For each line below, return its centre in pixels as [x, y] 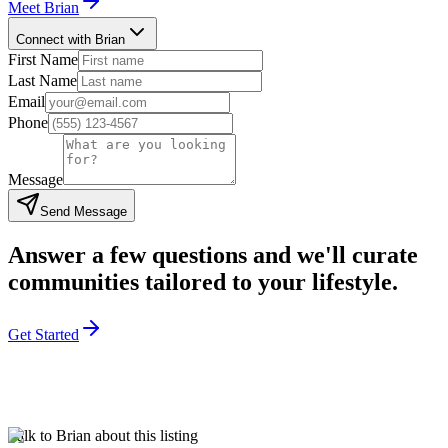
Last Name [42, 81]
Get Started [43, 335]
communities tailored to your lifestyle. [203, 282]
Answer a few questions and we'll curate [213, 255]
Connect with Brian [70, 40]
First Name [43, 60]
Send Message [83, 212]
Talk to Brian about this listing [103, 436]
